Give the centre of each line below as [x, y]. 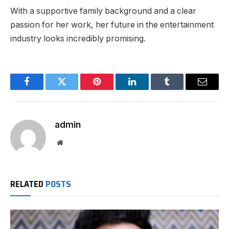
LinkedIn [148, 89]
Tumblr [180, 89]
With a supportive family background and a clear [103, 11]
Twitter [74, 89]
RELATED [28, 184]
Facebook [44, 89]
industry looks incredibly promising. [78, 39]
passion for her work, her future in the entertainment [112, 25]
